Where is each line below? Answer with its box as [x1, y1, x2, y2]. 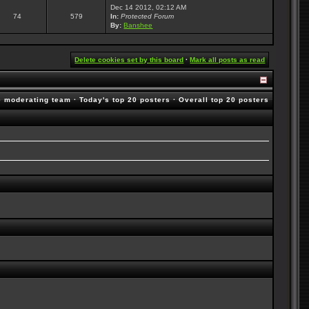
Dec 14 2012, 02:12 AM [110, 3, 187, 11]
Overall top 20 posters [179, 96, 270, 103]
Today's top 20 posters [79, 96, 171, 103]
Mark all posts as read [190, 56, 266, 63]
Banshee [123, 21, 153, 29]
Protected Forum [121, 12, 175, 20]
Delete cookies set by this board [74, 56, 184, 63]
